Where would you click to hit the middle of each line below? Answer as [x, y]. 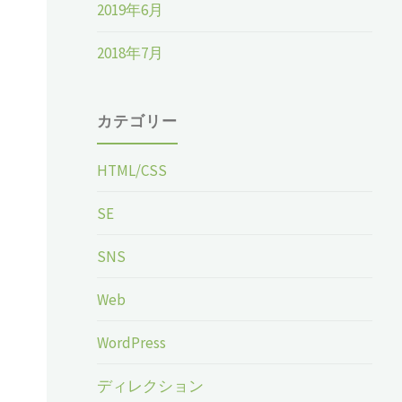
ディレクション [151, 385]
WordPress [132, 342]
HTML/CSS [132, 170]
